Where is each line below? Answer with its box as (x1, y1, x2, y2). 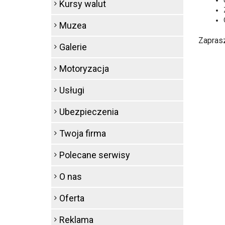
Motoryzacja (59, 63, 109, 74)
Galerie (59, 42, 87, 52)
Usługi (59, 85, 84, 95)
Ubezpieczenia (59, 106, 119, 117)
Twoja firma (59, 128, 106, 139)
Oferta (59, 193, 84, 203)
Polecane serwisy (59, 150, 130, 160)
